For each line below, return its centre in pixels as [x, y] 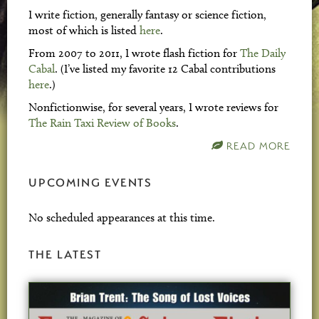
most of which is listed [84, 30]
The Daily [263, 53]
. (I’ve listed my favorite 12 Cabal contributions [165, 69]
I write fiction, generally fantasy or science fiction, [147, 15]
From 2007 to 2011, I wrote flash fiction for [134, 53]
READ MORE [258, 146]
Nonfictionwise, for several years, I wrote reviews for [153, 107]
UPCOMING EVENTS [90, 182]
